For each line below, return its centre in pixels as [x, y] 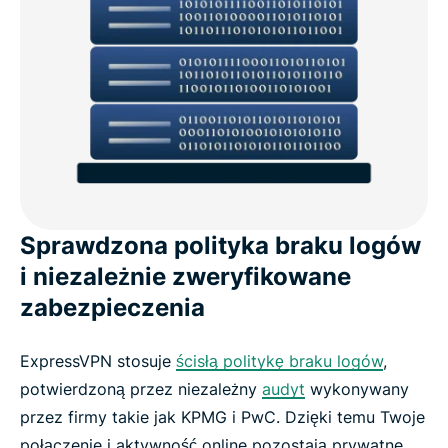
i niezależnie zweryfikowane [185, 276]
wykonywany [357, 388]
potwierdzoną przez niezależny [141, 388]
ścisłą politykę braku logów [279, 360]
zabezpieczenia [112, 307]
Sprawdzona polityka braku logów [220, 245]
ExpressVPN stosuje [98, 360]
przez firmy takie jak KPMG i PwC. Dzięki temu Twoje [222, 416]
